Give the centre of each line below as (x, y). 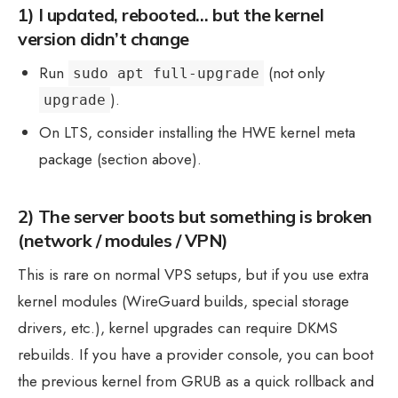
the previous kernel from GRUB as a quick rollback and (196, 381)
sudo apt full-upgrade (167, 74)
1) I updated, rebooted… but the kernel (171, 15)
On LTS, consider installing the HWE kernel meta (198, 133)
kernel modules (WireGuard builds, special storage (183, 301)
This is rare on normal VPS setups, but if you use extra (193, 274)
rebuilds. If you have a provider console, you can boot (195, 354)
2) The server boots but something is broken (195, 216)
